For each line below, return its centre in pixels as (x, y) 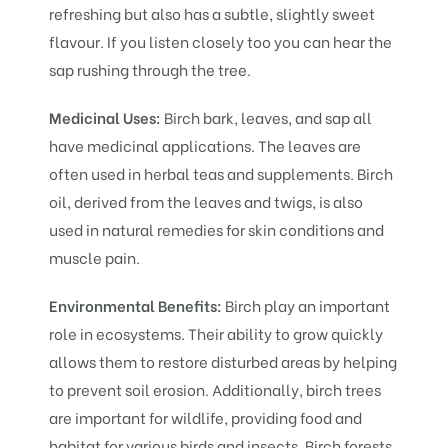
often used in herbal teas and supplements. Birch (221, 172)
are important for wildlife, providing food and (206, 416)
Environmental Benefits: (137, 304)
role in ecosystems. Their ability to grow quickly (216, 332)
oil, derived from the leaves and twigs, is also (206, 200)
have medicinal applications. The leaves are (205, 144)
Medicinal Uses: (107, 116)
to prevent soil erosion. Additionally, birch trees (215, 388)
